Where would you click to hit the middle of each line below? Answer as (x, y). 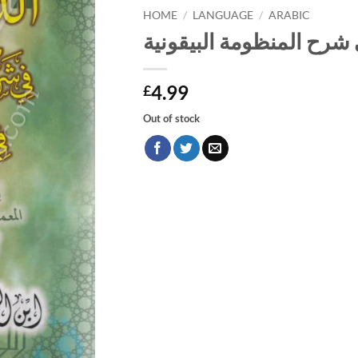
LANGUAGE (223, 16)
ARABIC (290, 16)
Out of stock (171, 118)
